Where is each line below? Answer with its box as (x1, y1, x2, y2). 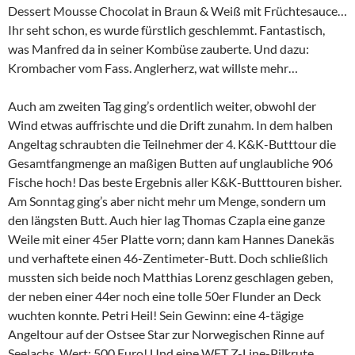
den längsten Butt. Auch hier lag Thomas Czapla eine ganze (8, 212, 325, 228)
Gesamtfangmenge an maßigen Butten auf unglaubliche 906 (8, 155, 333, 171)
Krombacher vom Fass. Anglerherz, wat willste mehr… (8, 60, 298, 76)
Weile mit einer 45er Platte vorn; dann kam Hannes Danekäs (8, 231, 334, 247)
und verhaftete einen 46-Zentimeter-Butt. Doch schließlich (8, 250, 328, 266)
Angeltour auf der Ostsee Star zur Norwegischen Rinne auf (8, 326, 324, 342)
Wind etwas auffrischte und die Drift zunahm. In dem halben (8, 117, 333, 133)
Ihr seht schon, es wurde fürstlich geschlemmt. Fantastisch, (8, 22, 325, 38)
